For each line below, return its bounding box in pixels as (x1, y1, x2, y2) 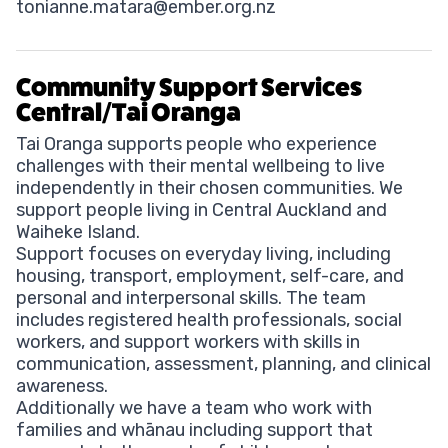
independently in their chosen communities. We (16, 176, 403, 199)
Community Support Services (16, 71, 362, 103)
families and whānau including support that (16, 418, 373, 441)
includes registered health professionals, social (16, 308, 402, 331)
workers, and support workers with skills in (16, 330, 360, 353)
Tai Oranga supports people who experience (16, 132, 377, 155)
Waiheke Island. (16, 220, 140, 243)
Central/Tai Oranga (16, 96, 241, 128)
